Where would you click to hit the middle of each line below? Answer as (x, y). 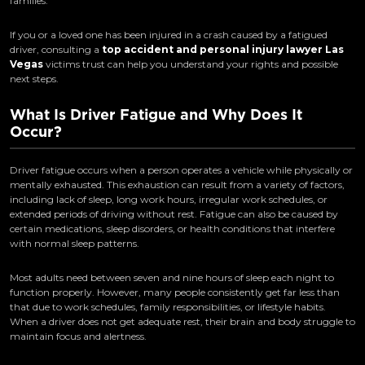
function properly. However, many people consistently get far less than (175, 292)
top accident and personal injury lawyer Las (223, 49)
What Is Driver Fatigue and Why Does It (156, 114)
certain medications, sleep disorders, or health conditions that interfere (172, 228)
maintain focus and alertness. (78, 336)
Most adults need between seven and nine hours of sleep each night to (172, 277)
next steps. (34, 78)
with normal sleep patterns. (75, 243)
